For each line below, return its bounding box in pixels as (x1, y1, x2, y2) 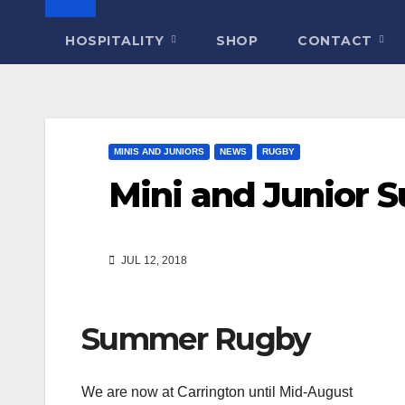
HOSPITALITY (65, 33, 168, 49)
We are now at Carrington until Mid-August (81, 383, 353, 400)
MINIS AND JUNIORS (114, 146, 204, 156)
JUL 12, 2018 (118, 254, 187, 268)
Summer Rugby (81, 320, 310, 359)
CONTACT (297, 33, 377, 49)
